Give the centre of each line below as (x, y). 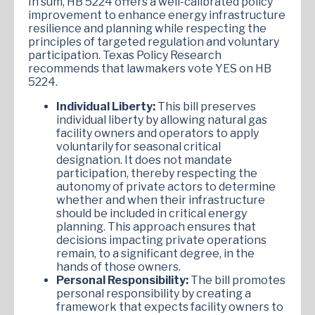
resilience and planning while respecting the (147, 28)
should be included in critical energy (152, 213)
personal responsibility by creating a (154, 293)
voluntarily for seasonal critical (139, 146)
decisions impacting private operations (161, 240)
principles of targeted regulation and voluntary (154, 41)
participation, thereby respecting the (157, 173)
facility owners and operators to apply (157, 133)
